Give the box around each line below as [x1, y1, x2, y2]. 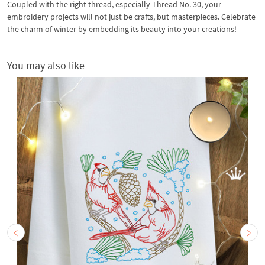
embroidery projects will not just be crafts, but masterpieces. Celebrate [7, 11, 256, 22]
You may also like [7, 58, 85, 72]
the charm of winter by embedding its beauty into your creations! [7, 23, 237, 34]
